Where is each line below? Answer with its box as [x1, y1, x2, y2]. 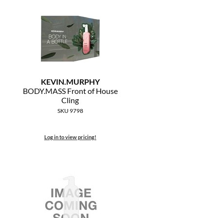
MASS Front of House [45, 86, 118, 96]
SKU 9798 [57, 107, 83, 115]
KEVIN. [40, 77, 66, 87]
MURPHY [66, 77, 100, 87]
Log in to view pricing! [44, 134, 96, 141]
